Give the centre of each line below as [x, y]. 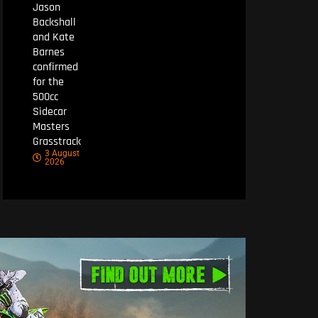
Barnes [48, 53]
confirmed [55, 67]
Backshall [54, 23]
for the [48, 82]
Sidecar [49, 112]
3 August [62, 154]
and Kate [53, 38]
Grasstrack [56, 142]
